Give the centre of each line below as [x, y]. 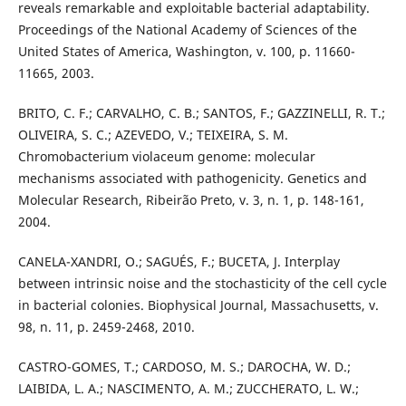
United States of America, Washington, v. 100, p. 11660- [186, 52]
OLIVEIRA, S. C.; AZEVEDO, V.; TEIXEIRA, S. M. [153, 135]
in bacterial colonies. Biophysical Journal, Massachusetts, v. [198, 305]
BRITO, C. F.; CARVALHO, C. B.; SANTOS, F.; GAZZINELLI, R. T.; [201, 113]
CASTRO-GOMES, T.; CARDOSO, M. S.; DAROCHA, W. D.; [184, 367]
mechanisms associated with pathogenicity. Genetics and [192, 179]
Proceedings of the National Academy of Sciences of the [187, 30]
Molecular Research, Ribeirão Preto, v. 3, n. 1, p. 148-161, [191, 200]
